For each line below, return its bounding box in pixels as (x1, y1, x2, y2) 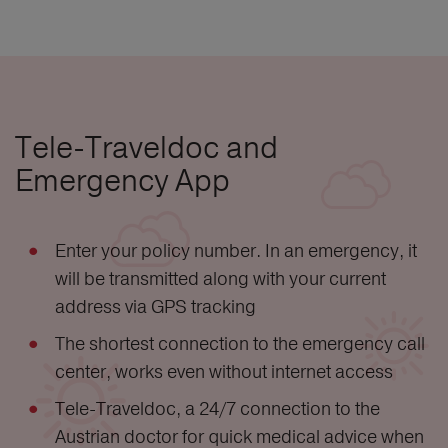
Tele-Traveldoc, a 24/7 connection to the (55, 397, 380, 421)
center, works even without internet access (55, 360, 393, 384)
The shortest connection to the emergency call (55, 332, 425, 356)
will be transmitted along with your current (55, 267, 386, 291)
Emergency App (15, 162, 230, 200)
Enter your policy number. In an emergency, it (55, 239, 417, 263)
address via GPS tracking (55, 295, 256, 319)
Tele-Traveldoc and (15, 129, 278, 167)
